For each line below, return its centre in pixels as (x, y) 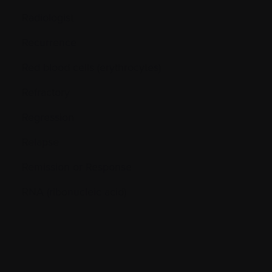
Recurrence (49, 42)
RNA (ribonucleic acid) (74, 192)
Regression (48, 117)
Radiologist (48, 17)
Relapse (40, 142)
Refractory (46, 92)
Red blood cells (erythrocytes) (91, 67)
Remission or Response (77, 167)
